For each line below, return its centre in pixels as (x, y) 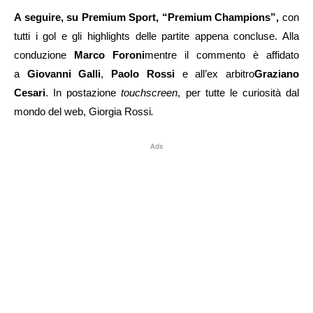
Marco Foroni (109, 54)
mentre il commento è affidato (222, 54)
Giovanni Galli (64, 73)
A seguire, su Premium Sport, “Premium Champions (143, 17)
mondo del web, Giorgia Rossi (82, 111)
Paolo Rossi (143, 73)
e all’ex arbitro (214, 73)
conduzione (44, 54)
